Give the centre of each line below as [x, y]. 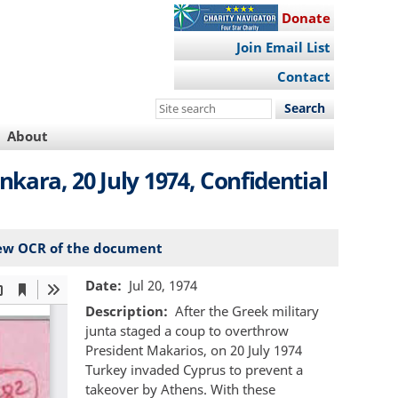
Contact [303, 77]
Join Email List [283, 47]
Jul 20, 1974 [163, 285]
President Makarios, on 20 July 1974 [194, 350]
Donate [306, 17]
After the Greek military [247, 311]
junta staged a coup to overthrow [187, 331]
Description [124, 311]
